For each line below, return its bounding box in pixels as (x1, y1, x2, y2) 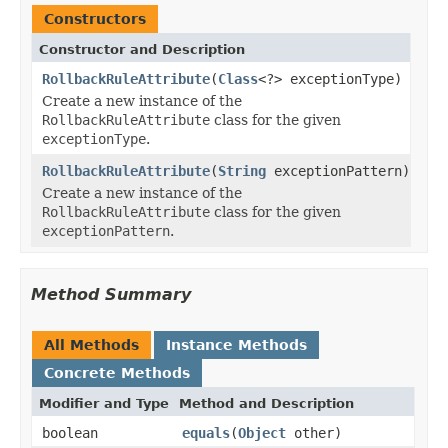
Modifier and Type (39, 395, 169, 411)
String (218, 162, 266, 179)
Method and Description (179, 395, 354, 411)
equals (182, 424, 230, 441)
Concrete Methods (44, 364, 190, 381)
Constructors (44, 10, 146, 27)
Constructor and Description (39, 41, 245, 57)
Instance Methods (166, 336, 307, 353)
